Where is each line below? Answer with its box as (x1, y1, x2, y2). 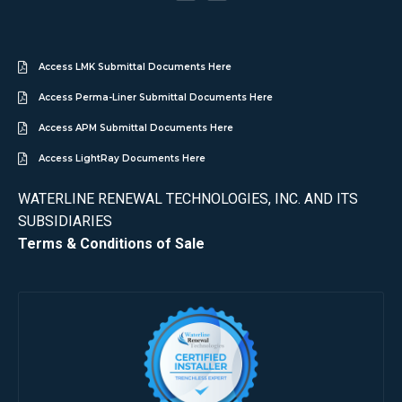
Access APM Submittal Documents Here (38, 122, 233, 135)
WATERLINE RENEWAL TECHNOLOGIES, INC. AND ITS (18, 190, 358, 208)
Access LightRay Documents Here (38, 153, 205, 165)
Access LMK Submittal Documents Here (38, 61, 232, 74)
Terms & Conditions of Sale (18, 235, 205, 253)
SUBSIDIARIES (18, 213, 112, 231)
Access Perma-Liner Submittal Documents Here (38, 92, 273, 104)
